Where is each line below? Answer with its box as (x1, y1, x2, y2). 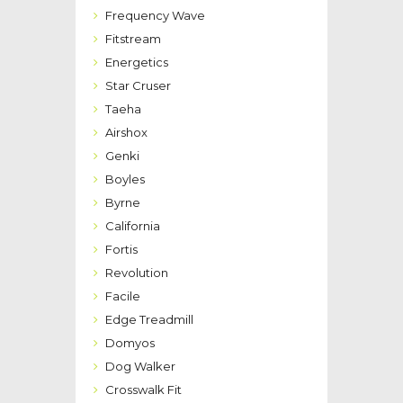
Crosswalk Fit (105, 381, 182, 397)
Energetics (105, 54, 168, 69)
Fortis (105, 241, 138, 256)
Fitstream (105, 31, 161, 46)
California (105, 218, 160, 233)
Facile (105, 288, 140, 303)
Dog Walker (105, 358, 175, 373)
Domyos (105, 335, 155, 350)
